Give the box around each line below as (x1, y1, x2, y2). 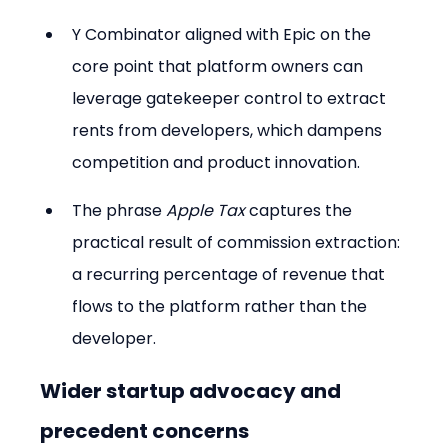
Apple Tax (166, 198, 246, 222)
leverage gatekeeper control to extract (72, 86, 391, 110)
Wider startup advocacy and (40, 376, 346, 405)
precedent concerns (40, 416, 250, 445)
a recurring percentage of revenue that (72, 262, 390, 286)
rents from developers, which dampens (72, 118, 387, 142)
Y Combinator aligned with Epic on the (72, 22, 376, 46)
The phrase (72, 198, 167, 222)
